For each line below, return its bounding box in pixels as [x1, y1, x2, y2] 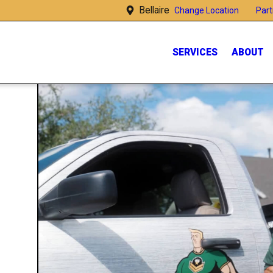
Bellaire [138, 5, 174, 16]
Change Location [174, 5, 239, 16]
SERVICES [172, 46, 218, 58]
